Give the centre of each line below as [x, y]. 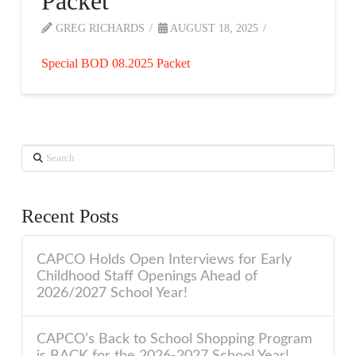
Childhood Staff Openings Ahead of [147, 276]
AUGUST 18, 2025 [213, 28]
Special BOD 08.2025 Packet [115, 63]
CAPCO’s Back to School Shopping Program [175, 339]
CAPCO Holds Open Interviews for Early [164, 259]
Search [37, 155]
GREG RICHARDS [98, 28]
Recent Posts [70, 217]
